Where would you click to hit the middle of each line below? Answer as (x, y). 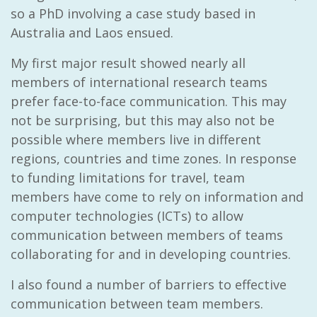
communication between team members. (137, 304)
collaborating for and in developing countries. (151, 254)
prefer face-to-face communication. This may (149, 102)
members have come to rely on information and (157, 197)
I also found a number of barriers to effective (149, 285)
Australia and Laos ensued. (92, 33)
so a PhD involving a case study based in (133, 14)
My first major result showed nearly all (128, 63)
